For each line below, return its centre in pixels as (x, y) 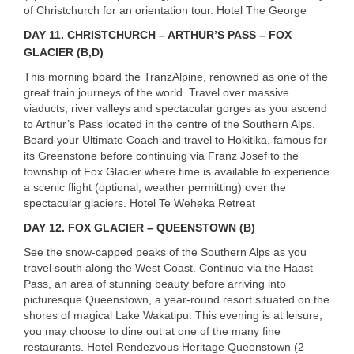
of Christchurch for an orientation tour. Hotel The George (165, 10)
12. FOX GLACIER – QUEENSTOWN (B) (151, 227)
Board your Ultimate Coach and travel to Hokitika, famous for (175, 139)
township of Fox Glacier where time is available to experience (177, 171)
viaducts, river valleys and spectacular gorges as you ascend (175, 108)
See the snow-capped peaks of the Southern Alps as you (165, 252)
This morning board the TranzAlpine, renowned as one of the (176, 76)
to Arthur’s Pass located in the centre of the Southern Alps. (169, 124)
